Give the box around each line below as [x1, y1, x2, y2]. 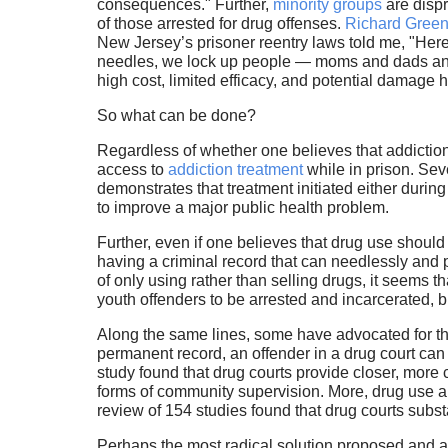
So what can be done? [96, 107, 260, 125]
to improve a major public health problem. [96, 199, 393, 217]
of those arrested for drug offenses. [96, 15, 345, 33]
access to [96, 161, 168, 179]
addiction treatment [167, 161, 303, 179]
